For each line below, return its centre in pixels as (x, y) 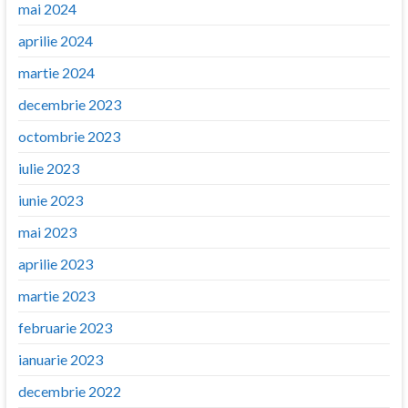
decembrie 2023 (69, 104)
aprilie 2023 (55, 263)
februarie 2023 (65, 327)
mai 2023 (47, 231)
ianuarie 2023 (60, 359)
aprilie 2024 (55, 40)
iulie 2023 (48, 168)
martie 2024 (56, 72)
